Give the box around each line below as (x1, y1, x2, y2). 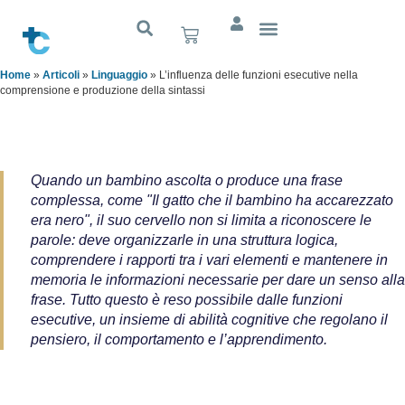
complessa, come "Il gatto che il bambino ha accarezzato (31, 193, 393, 208)
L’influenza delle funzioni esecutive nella (159, 69, 358, 81)
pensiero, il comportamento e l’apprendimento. (31, 332, 327, 347)
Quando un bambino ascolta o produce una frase (31, 173, 343, 188)
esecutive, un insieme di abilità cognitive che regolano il (31, 312, 388, 327)
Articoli (42, 69, 80, 81)
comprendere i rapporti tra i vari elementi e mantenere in (31, 252, 388, 268)
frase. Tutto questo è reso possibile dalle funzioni (31, 292, 343, 307)
